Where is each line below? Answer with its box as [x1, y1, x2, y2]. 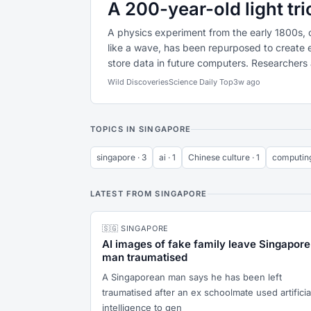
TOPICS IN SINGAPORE [90, 124, 192, 134]
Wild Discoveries [108, 77, 169, 87]
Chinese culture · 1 [188, 152, 260, 162]
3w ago [233, 77, 260, 87]
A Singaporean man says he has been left [102, 271, 282, 283]
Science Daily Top [169, 77, 233, 87]
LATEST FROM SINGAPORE [90, 189, 208, 199]
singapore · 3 [96, 152, 146, 162]
